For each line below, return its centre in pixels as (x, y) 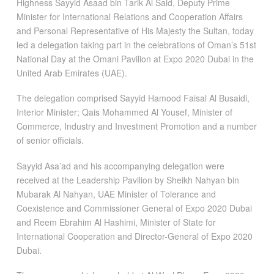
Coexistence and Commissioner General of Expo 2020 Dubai (134, 208)
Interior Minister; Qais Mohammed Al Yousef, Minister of (124, 112)
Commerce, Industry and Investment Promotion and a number (136, 126)
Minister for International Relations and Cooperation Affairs (129, 16)
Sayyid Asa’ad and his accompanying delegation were (120, 165)
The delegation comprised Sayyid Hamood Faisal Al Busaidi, (133, 98)
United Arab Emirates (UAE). (72, 72)
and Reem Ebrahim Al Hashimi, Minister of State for (116, 222)
